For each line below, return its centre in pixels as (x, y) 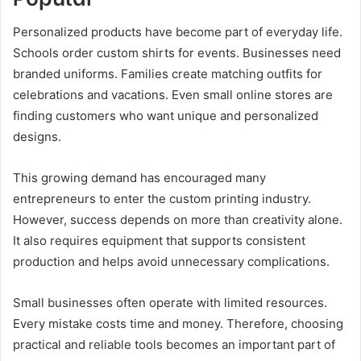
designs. (37, 136)
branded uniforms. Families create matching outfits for (168, 73)
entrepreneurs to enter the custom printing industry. (162, 198)
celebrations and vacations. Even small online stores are (173, 94)
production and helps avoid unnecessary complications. (171, 261)
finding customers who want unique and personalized (166, 115)
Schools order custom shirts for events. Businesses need (177, 52)
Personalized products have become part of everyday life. (178, 31)
